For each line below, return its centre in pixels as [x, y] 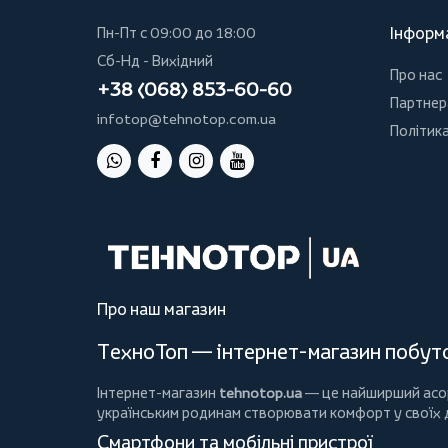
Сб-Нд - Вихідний [155, 60]
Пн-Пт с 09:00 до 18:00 [176, 32]
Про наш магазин [161, 309]
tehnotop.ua [260, 393]
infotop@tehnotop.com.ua [186, 118]
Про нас [415, 74]
